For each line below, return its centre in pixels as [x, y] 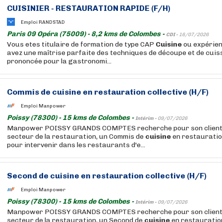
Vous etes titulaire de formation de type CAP [81, 44]
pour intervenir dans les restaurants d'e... [76, 145]
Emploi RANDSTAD [43, 22]
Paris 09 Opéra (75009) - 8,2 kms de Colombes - [86, 34]
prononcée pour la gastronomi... [59, 61]
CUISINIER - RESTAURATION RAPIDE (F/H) [89, 8]
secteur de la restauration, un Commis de [76, 137]
